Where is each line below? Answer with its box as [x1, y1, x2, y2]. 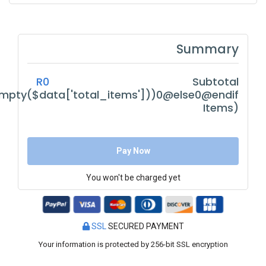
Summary [176, 40, 239, 58]
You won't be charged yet [85, 173, 180, 182]
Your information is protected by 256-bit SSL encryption [38, 240, 228, 249]
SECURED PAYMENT [107, 221, 184, 232]
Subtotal [192, 74, 239, 89]
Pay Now [116, 146, 150, 156]
